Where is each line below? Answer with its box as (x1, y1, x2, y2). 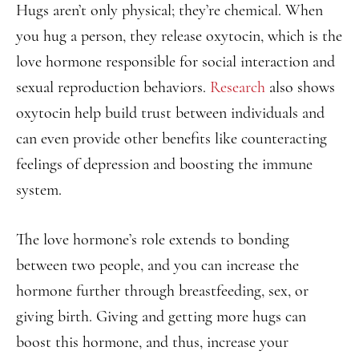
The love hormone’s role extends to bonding (16, 230, 289, 249)
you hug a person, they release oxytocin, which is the (16, 26, 342, 46)
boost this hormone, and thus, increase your (16, 333, 288, 352)
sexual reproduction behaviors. (16, 78, 210, 97)
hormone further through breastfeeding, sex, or (16, 281, 309, 301)
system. (16, 180, 62, 200)
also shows (265, 78, 335, 97)
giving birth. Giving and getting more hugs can (16, 307, 306, 326)
